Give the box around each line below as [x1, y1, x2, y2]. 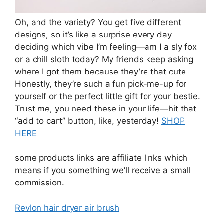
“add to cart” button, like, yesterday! [15, 115, 161, 126]
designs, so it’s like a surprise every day [15, 29, 172, 39]
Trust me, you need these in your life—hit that [15, 103, 196, 113]
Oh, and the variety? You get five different [15, 17, 181, 27]
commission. [15, 178, 64, 188]
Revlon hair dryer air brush [15, 202, 119, 213]
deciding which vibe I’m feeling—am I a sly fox [15, 41, 197, 52]
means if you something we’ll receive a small [15, 165, 191, 176]
